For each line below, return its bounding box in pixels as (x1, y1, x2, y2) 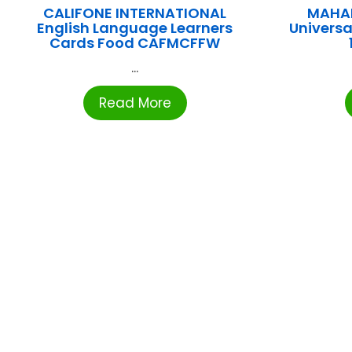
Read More (98, 93, 171, 113)
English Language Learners (37, 18, 233, 38)
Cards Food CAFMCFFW (49, 33, 221, 53)
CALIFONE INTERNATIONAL (43, 3, 227, 24)
